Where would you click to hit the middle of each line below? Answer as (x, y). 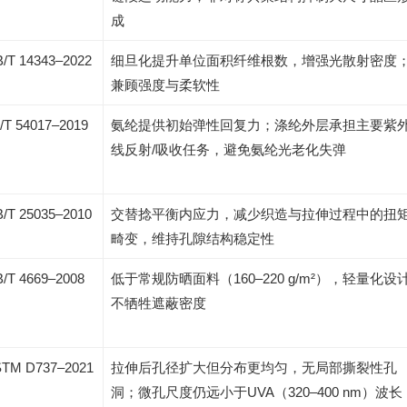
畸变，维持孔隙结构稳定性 (193, 238)
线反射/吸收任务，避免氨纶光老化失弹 (228, 149)
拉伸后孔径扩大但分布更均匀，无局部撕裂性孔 (254, 367)
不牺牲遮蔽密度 (159, 303)
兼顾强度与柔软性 (165, 85)
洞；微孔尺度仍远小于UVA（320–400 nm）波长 (257, 392)
